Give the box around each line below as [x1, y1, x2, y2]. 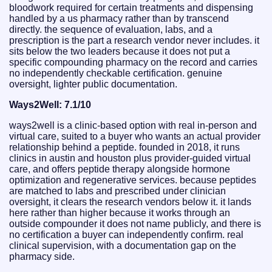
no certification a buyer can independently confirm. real [9, 229, 243, 240]
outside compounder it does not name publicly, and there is [9, 219, 261, 229]
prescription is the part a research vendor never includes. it [9, 35, 259, 46]
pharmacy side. [9, 251, 75, 262]
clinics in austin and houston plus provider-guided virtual [9, 153, 251, 164]
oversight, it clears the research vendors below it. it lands [9, 197, 251, 208]
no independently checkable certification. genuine [9, 68, 222, 79]
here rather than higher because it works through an [9, 208, 230, 219]
